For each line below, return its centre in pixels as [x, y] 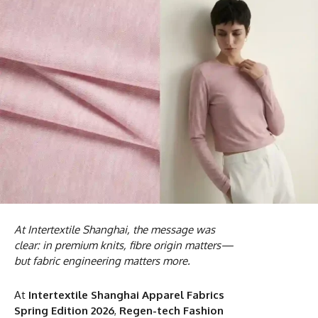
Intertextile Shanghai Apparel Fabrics [126, 295]
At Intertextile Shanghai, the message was [115, 229]
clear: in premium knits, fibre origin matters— [124, 245]
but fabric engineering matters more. [102, 261]
